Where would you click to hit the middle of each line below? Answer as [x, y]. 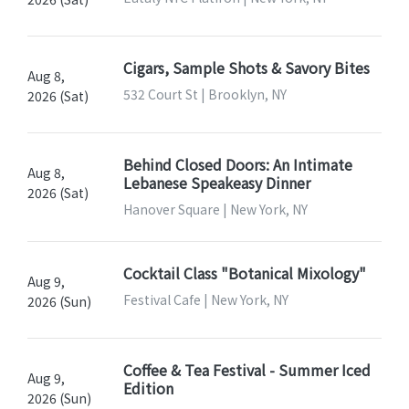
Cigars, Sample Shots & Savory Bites [246, 67]
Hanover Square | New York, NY [215, 209]
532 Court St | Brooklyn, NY [204, 94]
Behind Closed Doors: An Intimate [237, 164]
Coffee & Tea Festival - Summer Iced [246, 369]
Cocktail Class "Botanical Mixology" [244, 273]
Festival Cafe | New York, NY [205, 299]
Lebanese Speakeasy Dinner [216, 182]
